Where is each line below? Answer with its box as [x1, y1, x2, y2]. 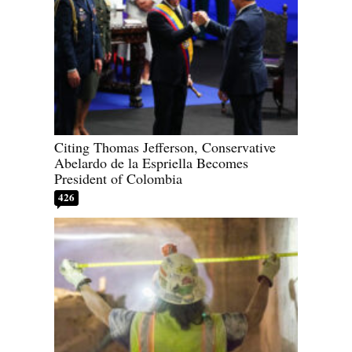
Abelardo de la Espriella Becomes [54, 153, 248, 173]
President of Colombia [54, 169, 182, 189]
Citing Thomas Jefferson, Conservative [54, 137, 276, 157]
